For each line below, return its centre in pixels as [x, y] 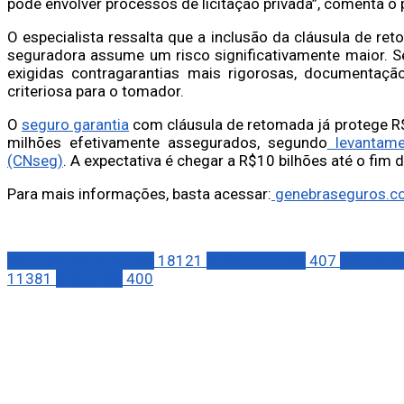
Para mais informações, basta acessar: [139, 193]
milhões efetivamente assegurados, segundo [167, 142]
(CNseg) [35, 160]
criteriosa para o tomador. [96, 91]
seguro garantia [76, 124]
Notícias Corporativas [81, 260]
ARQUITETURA [256, 260]
